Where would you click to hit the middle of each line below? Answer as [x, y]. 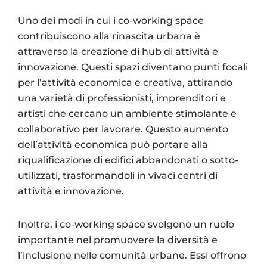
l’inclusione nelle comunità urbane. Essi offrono [132, 255]
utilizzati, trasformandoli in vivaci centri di [118, 175]
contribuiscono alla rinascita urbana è [109, 36]
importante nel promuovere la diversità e [118, 240]
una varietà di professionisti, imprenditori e [122, 98]
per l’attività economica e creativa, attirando [125, 82]
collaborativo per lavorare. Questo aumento [123, 129]
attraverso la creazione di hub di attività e [118, 51]
